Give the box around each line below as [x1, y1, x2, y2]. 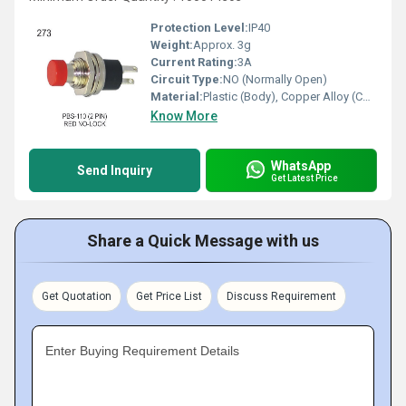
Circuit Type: [150, 72, 223, 86]
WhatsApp [271, 158, 331, 173]
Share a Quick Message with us [87, 231, 319, 250]
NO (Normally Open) [223, 72, 327, 86]
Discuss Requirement [227, 290, 336, 303]
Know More [150, 109, 217, 123]
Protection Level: [150, 21, 248, 34]
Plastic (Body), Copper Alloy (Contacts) [203, 90, 362, 103]
